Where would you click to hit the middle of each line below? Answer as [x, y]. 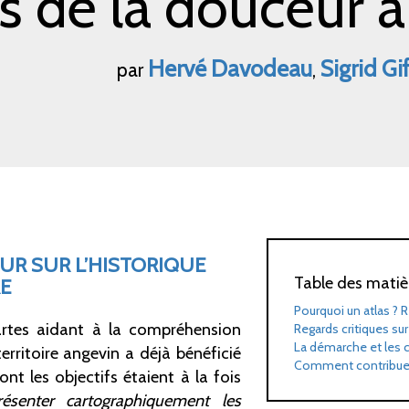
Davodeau [262, 68]
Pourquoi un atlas [342, 310]
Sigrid [349, 68]
